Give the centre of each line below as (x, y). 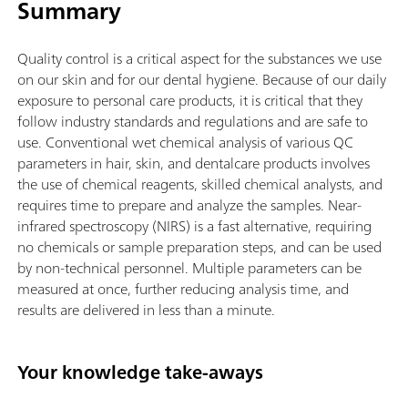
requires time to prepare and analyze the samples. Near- (189, 205)
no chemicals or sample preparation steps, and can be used (199, 247)
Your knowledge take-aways (140, 372)
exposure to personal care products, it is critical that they (190, 101)
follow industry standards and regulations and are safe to (193, 122)
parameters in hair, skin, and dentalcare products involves (194, 163)
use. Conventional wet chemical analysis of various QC (185, 143)
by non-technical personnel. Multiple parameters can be (189, 268)
